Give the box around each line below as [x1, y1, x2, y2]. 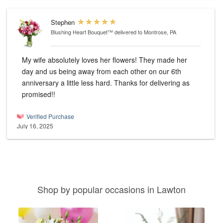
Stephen [51, 17, 75, 27]
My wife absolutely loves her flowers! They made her [22, 55, 187, 65]
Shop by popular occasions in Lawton [37, 183, 186, 196]
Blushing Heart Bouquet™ [51, 28, 113, 36]
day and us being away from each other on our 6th [22, 66, 181, 77]
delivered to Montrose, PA [114, 28, 176, 36]
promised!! [22, 89, 55, 100]
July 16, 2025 [17, 121, 53, 130]
